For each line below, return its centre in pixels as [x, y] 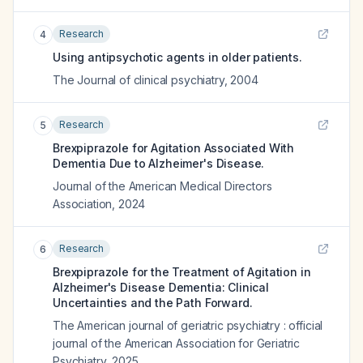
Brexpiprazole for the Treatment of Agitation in [182, 272]
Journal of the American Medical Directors [162, 186]
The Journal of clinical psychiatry [139, 80]
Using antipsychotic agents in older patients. [177, 57]
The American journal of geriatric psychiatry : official [188, 325]
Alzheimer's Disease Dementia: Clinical [161, 287]
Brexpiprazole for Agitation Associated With [174, 148]
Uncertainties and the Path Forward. [153, 303]
